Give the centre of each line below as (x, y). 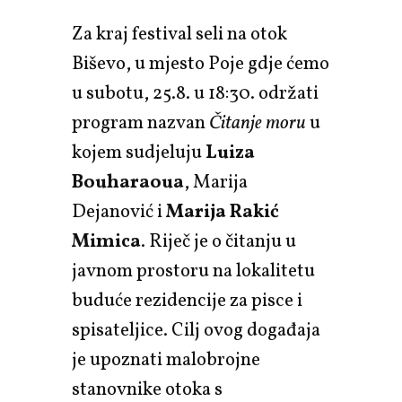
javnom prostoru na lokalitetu (193, 271)
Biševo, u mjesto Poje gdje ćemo (201, 64)
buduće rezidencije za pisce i (187, 301)
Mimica (106, 241)
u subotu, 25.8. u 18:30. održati (195, 93)
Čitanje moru (259, 123)
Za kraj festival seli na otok (179, 34)
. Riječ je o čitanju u (218, 241)
